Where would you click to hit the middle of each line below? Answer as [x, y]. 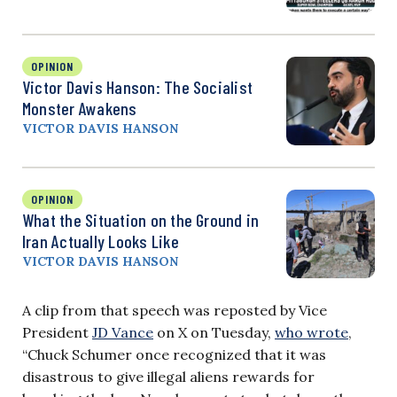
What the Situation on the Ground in [141, 219]
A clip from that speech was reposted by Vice [175, 310]
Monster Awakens [80, 108]
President [57, 332]
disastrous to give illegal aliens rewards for [168, 376]
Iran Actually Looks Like [101, 241]
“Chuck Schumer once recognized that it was [174, 354]
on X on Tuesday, [214, 332]
